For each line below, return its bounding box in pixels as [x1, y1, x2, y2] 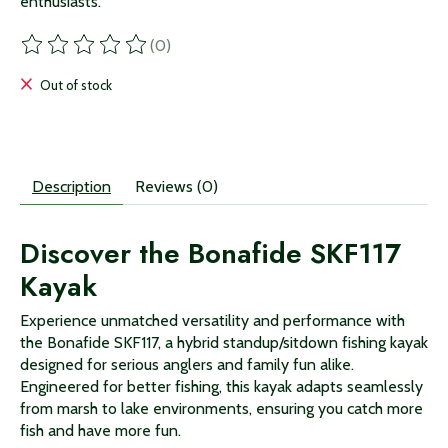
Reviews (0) [135, 176, 218, 196]
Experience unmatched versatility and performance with [20, 310, 405, 330]
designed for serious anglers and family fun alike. [20, 354, 354, 374]
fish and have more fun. [20, 420, 181, 440]
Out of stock [39, 77, 112, 94]
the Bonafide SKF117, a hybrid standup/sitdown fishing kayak [20, 332, 428, 352]
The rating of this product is [20, 44, 212, 64]
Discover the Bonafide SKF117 [20, 232, 401, 273]
